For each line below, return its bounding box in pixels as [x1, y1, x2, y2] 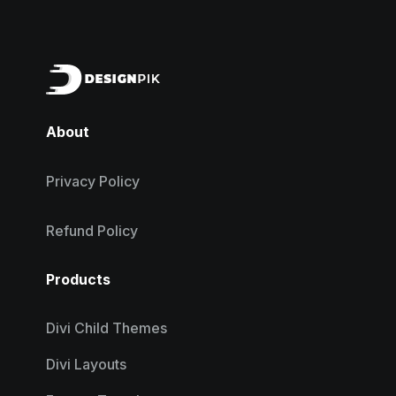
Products [46, 270, 111, 289]
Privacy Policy [46, 172, 141, 191]
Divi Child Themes [46, 319, 168, 338]
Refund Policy [46, 222, 139, 240]
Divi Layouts [46, 355, 127, 374]
